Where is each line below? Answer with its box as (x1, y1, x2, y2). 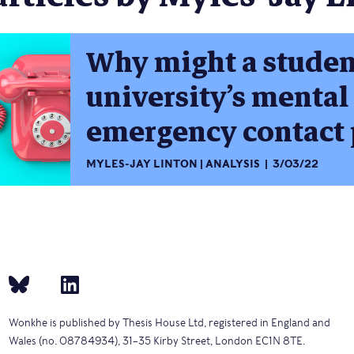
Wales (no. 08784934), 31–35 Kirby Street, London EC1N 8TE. (9, 334, 306, 347)
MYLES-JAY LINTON (86, 157, 198, 170)
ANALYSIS (205, 157, 261, 170)
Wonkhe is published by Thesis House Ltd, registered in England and (9, 316, 331, 329)
